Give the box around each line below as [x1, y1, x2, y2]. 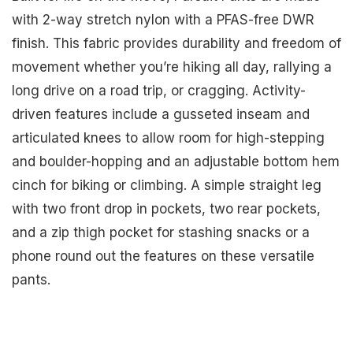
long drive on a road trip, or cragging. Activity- [12, 82, 306, 98]
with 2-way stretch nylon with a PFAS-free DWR [12, 11, 314, 28]
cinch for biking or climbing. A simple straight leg [12, 176, 321, 193]
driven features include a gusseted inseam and [12, 106, 310, 122]
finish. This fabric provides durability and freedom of [12, 35, 341, 51]
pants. [12, 271, 50, 288]
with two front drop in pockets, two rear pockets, [12, 200, 321, 217]
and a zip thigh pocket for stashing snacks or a [12, 224, 310, 240]
